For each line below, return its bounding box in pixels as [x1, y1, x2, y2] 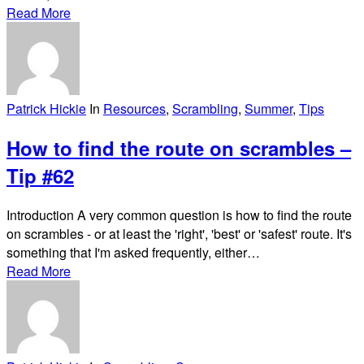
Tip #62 [6, 161, 74, 189]
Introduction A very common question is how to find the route [6, 205, 352, 224]
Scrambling [172, 98, 238, 118]
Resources [103, 98, 166, 118]
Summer [245, 98, 292, 118]
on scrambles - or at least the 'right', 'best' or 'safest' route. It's [6, 223, 352, 243]
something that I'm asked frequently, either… [6, 242, 260, 262]
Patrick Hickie [6, 98, 86, 118]
